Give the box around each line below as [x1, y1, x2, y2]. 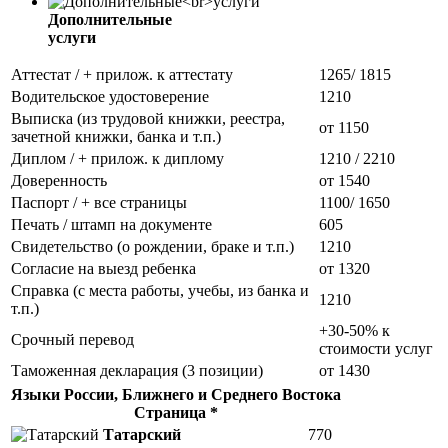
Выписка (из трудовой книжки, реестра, [11, 109, 285, 127]
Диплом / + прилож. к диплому [11, 149, 224, 167]
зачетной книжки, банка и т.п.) [11, 127, 221, 145]
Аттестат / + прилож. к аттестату [11, 65, 233, 83]
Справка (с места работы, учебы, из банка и [11, 281, 309, 299]
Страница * [134, 403, 218, 421]
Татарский [103, 425, 181, 443]
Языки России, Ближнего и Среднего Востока [11, 385, 341, 403]
